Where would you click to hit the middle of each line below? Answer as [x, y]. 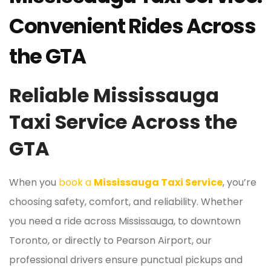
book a [76, 182]
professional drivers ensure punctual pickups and [126, 260]
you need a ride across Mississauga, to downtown [125, 221]
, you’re [240, 182]
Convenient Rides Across [132, 26]
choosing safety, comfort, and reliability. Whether [126, 201]
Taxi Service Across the [123, 122]
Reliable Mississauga [114, 95]
